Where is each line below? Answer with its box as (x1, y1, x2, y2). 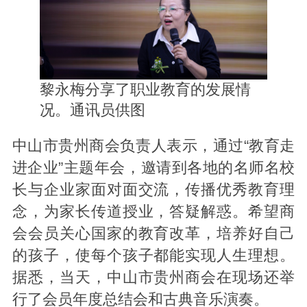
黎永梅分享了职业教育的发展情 (39, 81, 251, 98)
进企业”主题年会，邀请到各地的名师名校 (12, 160, 295, 177)
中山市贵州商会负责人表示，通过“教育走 (12, 138, 295, 155)
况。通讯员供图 (39, 101, 145, 119)
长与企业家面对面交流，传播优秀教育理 (12, 182, 295, 199)
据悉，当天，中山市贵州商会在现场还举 (12, 269, 295, 286)
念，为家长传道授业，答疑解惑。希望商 (12, 204, 295, 221)
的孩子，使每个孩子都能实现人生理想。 (12, 247, 295, 265)
